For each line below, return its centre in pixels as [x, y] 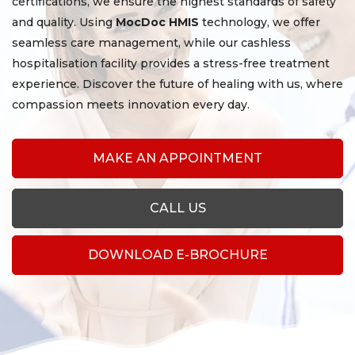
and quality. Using [64, 23]
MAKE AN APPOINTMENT [177, 158]
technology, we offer [260, 23]
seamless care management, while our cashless [151, 43]
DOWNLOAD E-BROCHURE [177, 255]
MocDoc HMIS [157, 23]
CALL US [177, 208]
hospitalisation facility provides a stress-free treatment [171, 64]
